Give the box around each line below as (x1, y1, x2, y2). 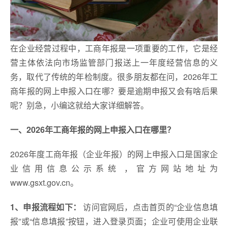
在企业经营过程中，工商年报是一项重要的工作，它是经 (10, 42, 218, 54)
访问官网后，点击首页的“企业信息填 (81, 201, 218, 213)
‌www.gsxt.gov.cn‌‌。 (10, 177, 78, 188)
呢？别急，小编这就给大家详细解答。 (10, 99, 149, 111)
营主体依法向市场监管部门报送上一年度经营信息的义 (10, 56, 218, 68)
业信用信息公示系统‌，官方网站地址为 (10, 162, 218, 174)
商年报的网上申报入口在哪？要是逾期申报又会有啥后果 (10, 85, 218, 97)
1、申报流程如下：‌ (10, 201, 81, 213)
